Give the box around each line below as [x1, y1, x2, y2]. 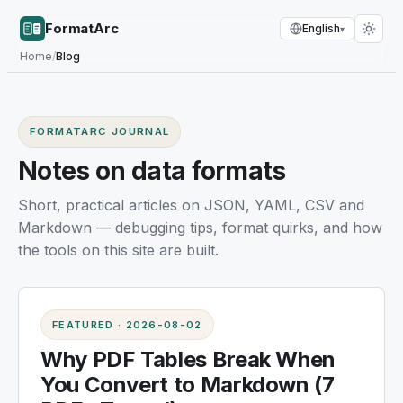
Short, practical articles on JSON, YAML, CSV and [18, 196, 364, 214]
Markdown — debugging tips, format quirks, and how [18, 219, 382, 237]
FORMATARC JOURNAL [30, 125, 170, 138]
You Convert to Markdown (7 [40, 372, 335, 398]
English [302, 22, 340, 35]
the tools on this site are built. [18, 241, 219, 259]
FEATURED [52, 318, 114, 331]
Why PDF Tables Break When [40, 346, 336, 372]
